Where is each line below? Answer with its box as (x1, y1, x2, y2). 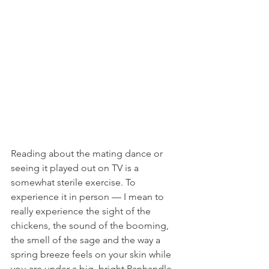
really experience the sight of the (11, 205, 153, 217)
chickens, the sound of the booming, (11, 219, 171, 231)
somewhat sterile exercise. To (11, 176, 138, 188)
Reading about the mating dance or (11, 147, 165, 159)
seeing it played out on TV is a (11, 162, 141, 174)
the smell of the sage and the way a (11, 234, 163, 246)
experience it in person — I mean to (11, 190, 166, 202)
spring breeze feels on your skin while (11, 248, 174, 260)
